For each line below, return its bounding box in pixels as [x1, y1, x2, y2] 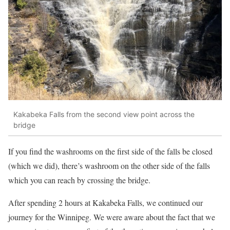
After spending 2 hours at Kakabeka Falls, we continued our [8, 197, 203, 208]
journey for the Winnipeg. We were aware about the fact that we [8, 212, 215, 223]
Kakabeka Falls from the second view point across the [13, 109, 195, 119]
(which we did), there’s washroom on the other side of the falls [8, 160, 210, 171]
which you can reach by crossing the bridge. [8, 175, 150, 186]
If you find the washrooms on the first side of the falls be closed [8, 146, 213, 157]
